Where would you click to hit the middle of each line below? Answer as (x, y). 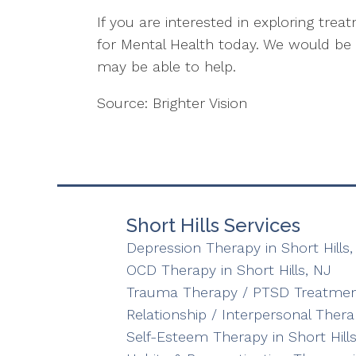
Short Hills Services (213, 225)
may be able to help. (166, 66)
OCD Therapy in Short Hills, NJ (228, 270)
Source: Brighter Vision (172, 103)
